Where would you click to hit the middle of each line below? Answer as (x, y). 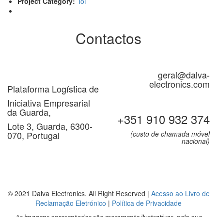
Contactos (108, 38)
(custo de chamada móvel (167, 134)
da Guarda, (29, 112)
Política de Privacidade (147, 203)
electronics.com (179, 84)
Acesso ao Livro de (180, 194)
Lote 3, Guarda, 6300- (50, 126)
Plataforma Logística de (53, 89)
